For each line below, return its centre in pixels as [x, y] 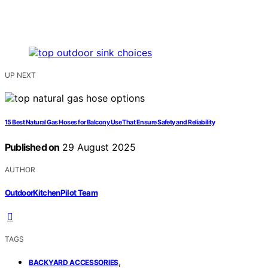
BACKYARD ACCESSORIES [74, 262]
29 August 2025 [98, 147]
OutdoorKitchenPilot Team [51, 192]
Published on [32, 147]
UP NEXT [20, 75]
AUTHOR [20, 170]
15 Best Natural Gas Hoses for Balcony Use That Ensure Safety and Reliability [110, 123]
